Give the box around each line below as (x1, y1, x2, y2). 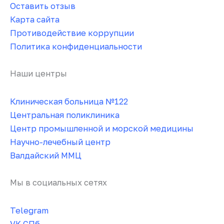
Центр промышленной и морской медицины (10, 123, 193, 134)
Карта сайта (10, 14, 59, 25)
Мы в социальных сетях (10, 177, 107, 188)
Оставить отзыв (10, 1, 75, 11)
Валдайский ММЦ (10, 150, 81, 161)
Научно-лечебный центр (10, 137, 110, 147)
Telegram (10, 205, 48, 215)
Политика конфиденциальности (10, 41, 142, 52)
